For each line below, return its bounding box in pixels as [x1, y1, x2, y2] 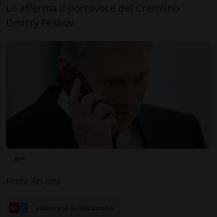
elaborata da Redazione [35, 203, 113, 213]
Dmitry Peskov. [6, 15, 77, 29]
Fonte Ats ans [6, 174, 60, 188]
